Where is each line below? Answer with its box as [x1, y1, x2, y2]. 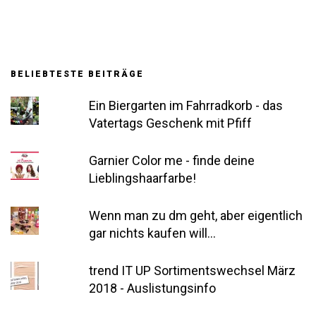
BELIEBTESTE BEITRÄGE [11, 68, 144, 79]
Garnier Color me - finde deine [89, 152, 255, 168]
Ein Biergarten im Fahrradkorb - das [89, 97, 284, 113]
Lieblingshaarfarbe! [89, 170, 197, 186]
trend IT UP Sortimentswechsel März [89, 262, 296, 278]
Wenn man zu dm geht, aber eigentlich [89, 207, 303, 223]
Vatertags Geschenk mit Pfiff [89, 115, 253, 130]
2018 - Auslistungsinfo [89, 280, 217, 296]
